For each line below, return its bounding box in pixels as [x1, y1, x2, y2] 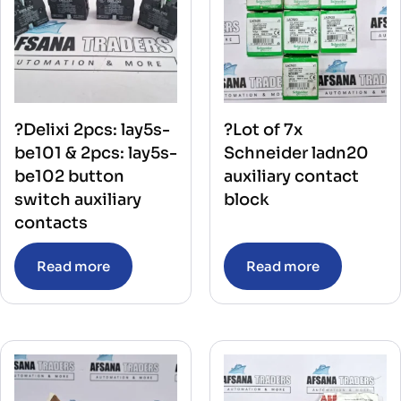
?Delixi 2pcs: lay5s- [14, 120, 170, 141]
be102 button [14, 166, 124, 187]
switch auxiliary [14, 190, 141, 210]
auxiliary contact [224, 166, 359, 187]
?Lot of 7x [224, 120, 303, 141]
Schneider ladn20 [224, 143, 369, 164]
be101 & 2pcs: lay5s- [14, 143, 177, 164]
